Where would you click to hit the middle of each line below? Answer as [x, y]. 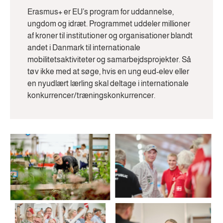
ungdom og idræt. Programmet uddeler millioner [109, 24]
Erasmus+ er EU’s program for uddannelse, [101, 12]
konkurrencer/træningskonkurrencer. [91, 96]
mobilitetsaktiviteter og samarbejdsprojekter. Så [109, 60]
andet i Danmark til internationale [84, 48]
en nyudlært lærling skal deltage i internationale [108, 84]
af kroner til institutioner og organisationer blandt [110, 36]
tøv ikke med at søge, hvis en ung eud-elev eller [108, 72]
